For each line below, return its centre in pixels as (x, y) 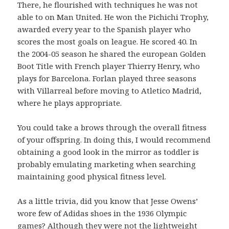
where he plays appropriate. (70, 103)
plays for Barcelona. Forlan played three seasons (107, 78)
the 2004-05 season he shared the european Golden (112, 54)
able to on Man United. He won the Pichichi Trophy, (113, 17)
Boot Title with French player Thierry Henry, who (109, 66)
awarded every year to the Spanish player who (104, 29)
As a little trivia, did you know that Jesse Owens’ (108, 201)
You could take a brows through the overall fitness (112, 128)
